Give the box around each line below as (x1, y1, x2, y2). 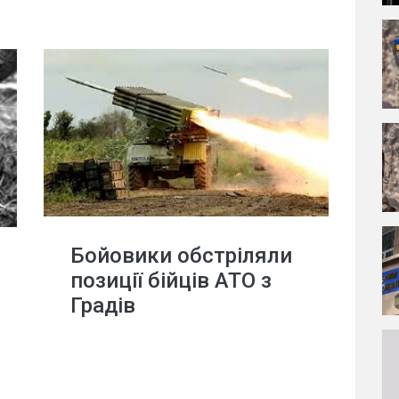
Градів (70, 293, 135, 319)
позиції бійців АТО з (70, 268, 272, 294)
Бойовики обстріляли (70, 243, 292, 269)
